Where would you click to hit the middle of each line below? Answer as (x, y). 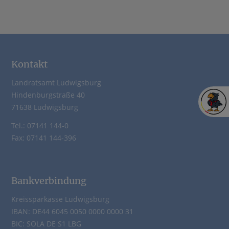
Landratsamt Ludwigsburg (56, 82)
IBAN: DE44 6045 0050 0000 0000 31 (73, 211)
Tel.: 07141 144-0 (40, 125)
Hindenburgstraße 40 (48, 95)
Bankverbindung (49, 180)
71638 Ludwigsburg (45, 107)
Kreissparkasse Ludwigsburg (61, 199)
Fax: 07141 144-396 (44, 138)
